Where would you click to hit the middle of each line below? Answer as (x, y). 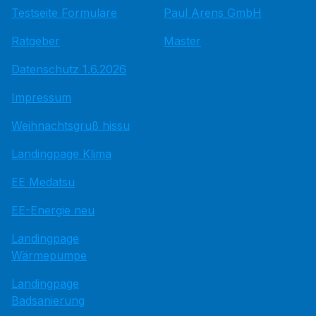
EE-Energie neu (53, 210)
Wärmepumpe (49, 255)
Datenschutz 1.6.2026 (69, 69)
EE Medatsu (43, 182)
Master (182, 41)
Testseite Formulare (64, 13)
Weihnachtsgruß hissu (71, 126)
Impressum (41, 97)
